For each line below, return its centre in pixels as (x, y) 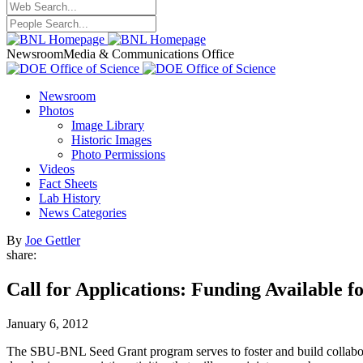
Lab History (70, 198)
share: (21, 255)
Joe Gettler (53, 240)
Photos (56, 111)
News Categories (83, 213)
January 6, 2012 (47, 323)
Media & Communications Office (149, 54)
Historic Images (111, 140)
